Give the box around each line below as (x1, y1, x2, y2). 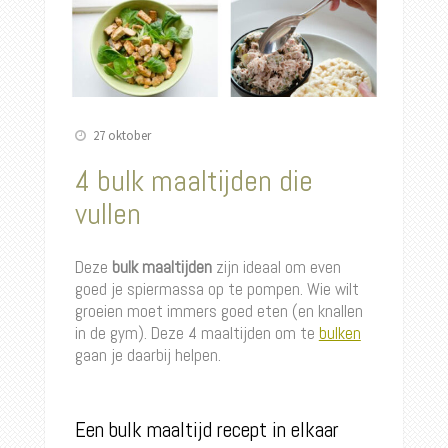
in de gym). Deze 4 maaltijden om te (74, 322, 319, 345)
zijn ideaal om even (211, 256, 341, 279)
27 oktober (92, 127, 151, 145)
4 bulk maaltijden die (74, 162, 313, 201)
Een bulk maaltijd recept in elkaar (74, 416, 339, 444)
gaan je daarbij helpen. (74, 344, 221, 367)
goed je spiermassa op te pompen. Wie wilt (74, 278, 359, 301)
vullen (74, 195, 141, 234)
